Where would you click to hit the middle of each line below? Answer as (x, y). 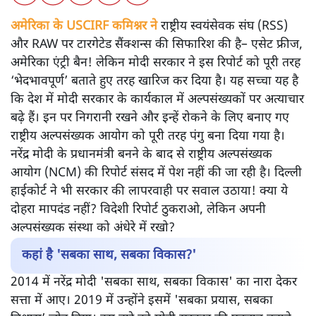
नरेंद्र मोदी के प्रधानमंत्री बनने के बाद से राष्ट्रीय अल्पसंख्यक (141, 154)
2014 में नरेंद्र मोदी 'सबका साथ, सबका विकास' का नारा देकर (154, 282)
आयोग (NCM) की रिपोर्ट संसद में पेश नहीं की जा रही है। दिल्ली (156, 173)
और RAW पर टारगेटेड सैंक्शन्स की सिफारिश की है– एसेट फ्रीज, (157, 44)
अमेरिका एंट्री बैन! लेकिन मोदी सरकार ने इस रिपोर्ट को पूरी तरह (156, 63)
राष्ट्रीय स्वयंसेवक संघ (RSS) (223, 26)
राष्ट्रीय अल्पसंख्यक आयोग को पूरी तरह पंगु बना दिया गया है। (148, 136)
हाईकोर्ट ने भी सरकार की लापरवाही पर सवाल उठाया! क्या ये (149, 191)
